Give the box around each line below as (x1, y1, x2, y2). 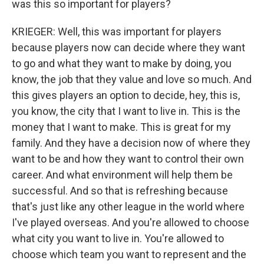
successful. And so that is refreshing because (12, 184, 228, 197)
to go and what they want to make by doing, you (12, 57, 232, 70)
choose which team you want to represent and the (12, 248, 246, 260)
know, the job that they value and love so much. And (12, 73, 252, 85)
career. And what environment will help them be (12, 169, 233, 181)
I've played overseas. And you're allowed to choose (12, 216, 249, 229)
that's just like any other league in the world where (12, 200, 245, 213)
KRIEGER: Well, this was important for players (12, 25, 222, 38)
